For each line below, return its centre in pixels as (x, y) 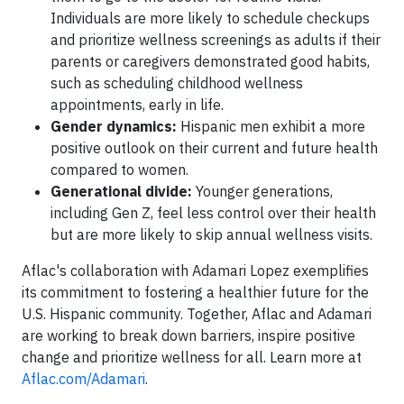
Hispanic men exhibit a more (271, 126)
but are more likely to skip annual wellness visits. (211, 234)
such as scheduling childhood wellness (177, 83)
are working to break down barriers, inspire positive (188, 335)
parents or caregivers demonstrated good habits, (210, 61)
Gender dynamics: (114, 126)
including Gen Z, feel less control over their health (213, 213)
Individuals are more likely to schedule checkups (210, 18)
